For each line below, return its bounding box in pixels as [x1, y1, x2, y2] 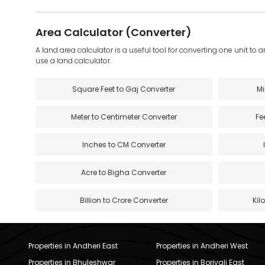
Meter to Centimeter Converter [70, 111, 177, 122]
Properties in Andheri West [156, 240, 248, 251]
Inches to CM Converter [82, 139, 166, 150]
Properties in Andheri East [28, 240, 118, 251]
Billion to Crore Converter [79, 195, 168, 205]
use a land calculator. [35, 55, 111, 66]
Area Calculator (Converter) [35, 24, 192, 40]
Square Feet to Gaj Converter [72, 83, 176, 94]
